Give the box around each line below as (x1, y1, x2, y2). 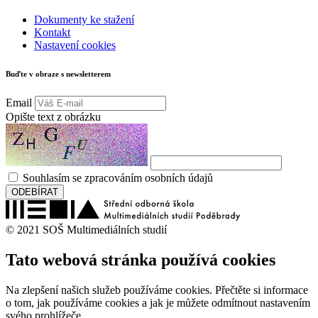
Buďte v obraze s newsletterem (6, 70, 111, 79)
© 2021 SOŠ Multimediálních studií (6, 224, 167, 236)
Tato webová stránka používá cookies (6, 251, 275, 270)
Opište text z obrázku (6, 111, 101, 124)
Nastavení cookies (34, 39, 116, 52)
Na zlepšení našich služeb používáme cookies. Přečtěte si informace (6, 283, 308, 296)
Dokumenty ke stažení (34, 13, 134, 26)
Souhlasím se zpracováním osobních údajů (23, 172, 213, 185)
